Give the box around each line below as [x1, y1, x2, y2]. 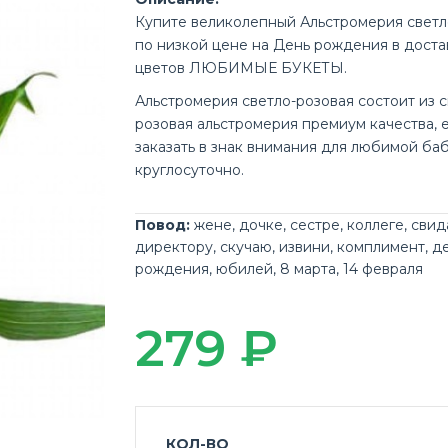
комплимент [337, 238, 426, 256]
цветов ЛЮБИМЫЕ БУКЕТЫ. [135, 59, 348, 77]
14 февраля [343, 260, 424, 278]
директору [135, 238, 214, 256]
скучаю [220, 238, 273, 256]
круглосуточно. [135, 161, 245, 179]
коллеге [347, 216, 405, 234]
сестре [290, 216, 341, 234]
